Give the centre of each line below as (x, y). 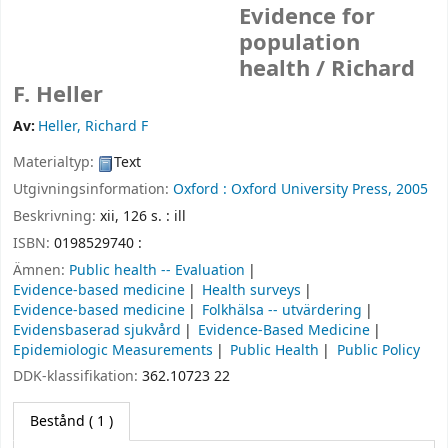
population (300, 43)
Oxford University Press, (311, 190)
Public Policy (378, 350)
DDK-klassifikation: (77, 377)
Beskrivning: (56, 216)
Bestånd (57, 422)
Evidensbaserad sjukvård (97, 330)
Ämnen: (41, 270)
